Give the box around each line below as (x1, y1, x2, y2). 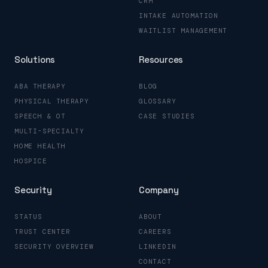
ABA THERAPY (14, 81, 66, 90)
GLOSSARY (139, 96, 176, 105)
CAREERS (139, 227, 172, 236)
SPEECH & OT (14, 111, 66, 120)
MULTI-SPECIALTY (14, 126, 84, 135)
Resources (139, 53, 184, 65)
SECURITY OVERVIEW (14, 242, 94, 251)
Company (139, 184, 179, 196)
